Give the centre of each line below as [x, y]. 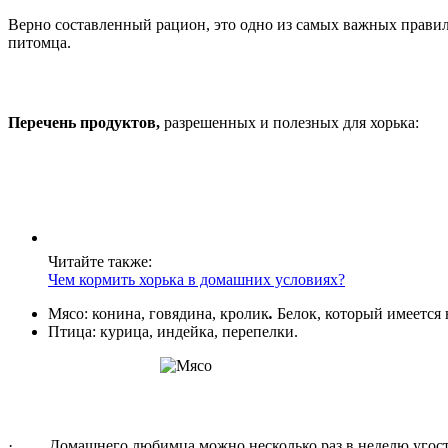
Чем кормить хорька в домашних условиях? [196, 279]
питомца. [39, 42]
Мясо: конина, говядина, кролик [158, 313]
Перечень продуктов [82, 122]
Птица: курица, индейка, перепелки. [173, 331]
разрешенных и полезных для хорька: [289, 122]
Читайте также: [100, 261]
